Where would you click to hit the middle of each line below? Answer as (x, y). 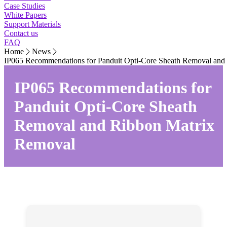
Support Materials (32, 24)
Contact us (21, 33)
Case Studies (25, 6)
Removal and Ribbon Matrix (114, 125)
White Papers (25, 15)
